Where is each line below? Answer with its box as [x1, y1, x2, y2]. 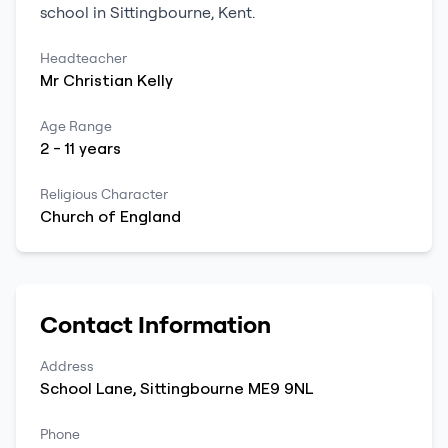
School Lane [40, 378, 133, 398]
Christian [63, 70, 133, 90]
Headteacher [40, 49, 127, 67]
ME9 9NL [248, 378, 313, 398]
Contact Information [40, 309, 271, 339]
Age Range [40, 117, 112, 135]
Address [40, 357, 94, 375]
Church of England [40, 206, 181, 226]
